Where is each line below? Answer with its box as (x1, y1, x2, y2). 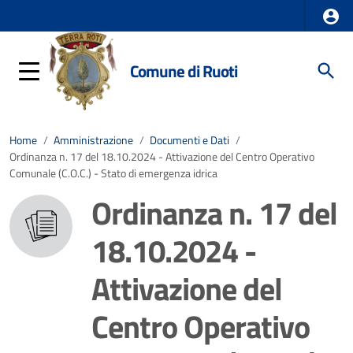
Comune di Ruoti (129, 58, 237, 84)
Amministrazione (54, 132, 133, 149)
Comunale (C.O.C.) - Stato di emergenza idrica (9, 165, 217, 182)
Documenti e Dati (150, 132, 229, 149)
